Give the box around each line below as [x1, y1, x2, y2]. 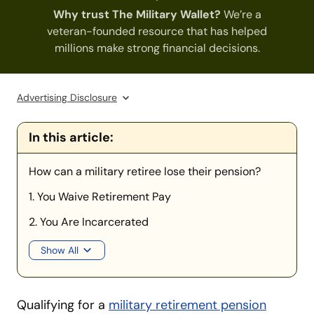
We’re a [220, 6, 261, 22]
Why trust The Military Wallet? [53, 6, 221, 22]
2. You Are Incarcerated [29, 214, 149, 229]
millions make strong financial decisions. [54, 40, 260, 55]
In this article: [29, 128, 114, 146]
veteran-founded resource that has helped [47, 23, 267, 39]
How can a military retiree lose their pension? [29, 163, 261, 179]
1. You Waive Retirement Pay [29, 189, 171, 204]
